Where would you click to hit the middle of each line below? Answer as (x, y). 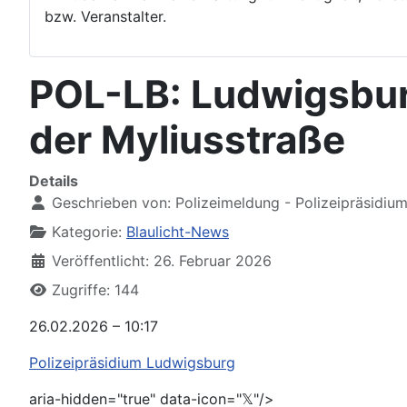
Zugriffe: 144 (95, 290)
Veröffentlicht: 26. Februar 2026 (162, 261)
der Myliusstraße (187, 139)
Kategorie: (87, 232)
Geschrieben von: (111, 203)
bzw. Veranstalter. (105, 16)
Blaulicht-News (178, 232)
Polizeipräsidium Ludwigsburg (132, 362)
